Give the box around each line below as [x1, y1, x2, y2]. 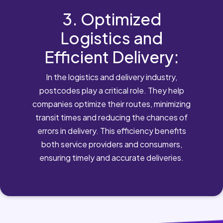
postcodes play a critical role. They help [39, 85, 184, 96]
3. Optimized [62, 8, 161, 29]
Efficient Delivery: [44, 46, 179, 67]
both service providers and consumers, [41, 138, 182, 149]
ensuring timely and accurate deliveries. [39, 152, 184, 163]
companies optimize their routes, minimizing [32, 98, 191, 109]
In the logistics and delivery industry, [46, 71, 177, 82]
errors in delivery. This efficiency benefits [37, 125, 186, 136]
